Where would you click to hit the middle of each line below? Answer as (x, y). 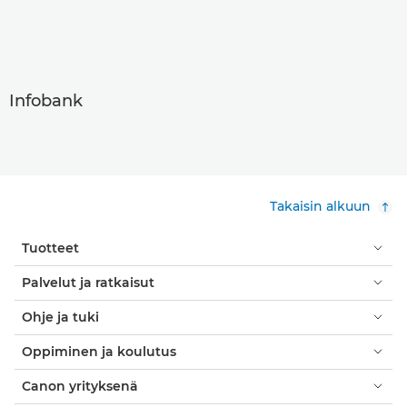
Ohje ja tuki (60, 317)
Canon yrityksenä (80, 386)
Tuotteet (50, 248)
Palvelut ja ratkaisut (88, 282)
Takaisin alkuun (320, 206)
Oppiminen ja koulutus (99, 351)
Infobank (46, 100)
